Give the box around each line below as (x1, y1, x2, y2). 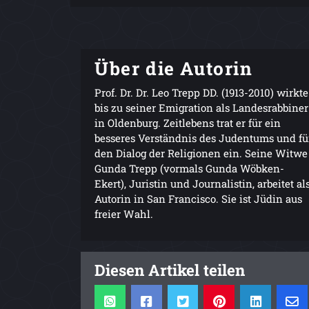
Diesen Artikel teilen (94, 259, 245, 280)
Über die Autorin (94, 55, 253, 80)
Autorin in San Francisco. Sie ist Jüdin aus (94, 191, 302, 206)
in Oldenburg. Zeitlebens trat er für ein (94, 115, 281, 130)
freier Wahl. (94, 206, 153, 221)
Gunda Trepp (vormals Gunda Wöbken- (94, 161, 284, 175)
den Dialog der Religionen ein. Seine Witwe (94, 146, 308, 160)
